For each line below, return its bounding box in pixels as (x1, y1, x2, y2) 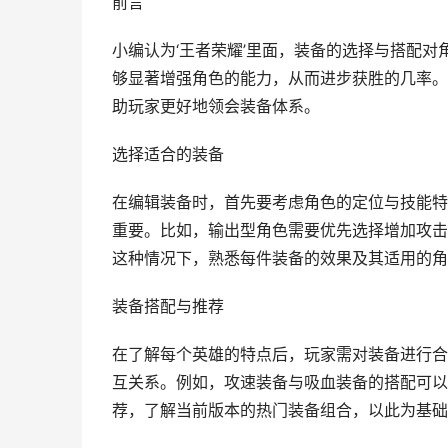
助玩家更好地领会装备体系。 (112, 97, 320, 116)
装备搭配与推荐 (112, 297, 224, 316)
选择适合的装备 (112, 145, 224, 164)
